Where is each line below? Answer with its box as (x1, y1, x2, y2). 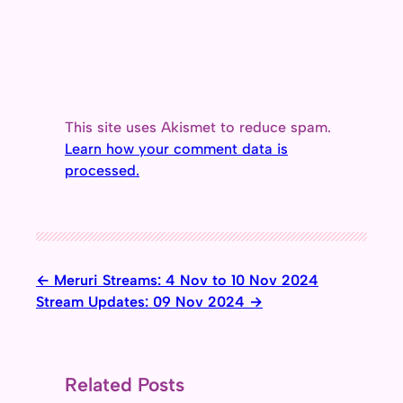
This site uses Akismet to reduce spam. (65, 118, 331, 136)
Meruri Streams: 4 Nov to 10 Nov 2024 (54, 272, 318, 290)
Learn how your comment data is (65, 139, 288, 157)
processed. (65, 161, 139, 179)
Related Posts (65, 373, 184, 397)
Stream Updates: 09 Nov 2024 (36, 293, 245, 311)
